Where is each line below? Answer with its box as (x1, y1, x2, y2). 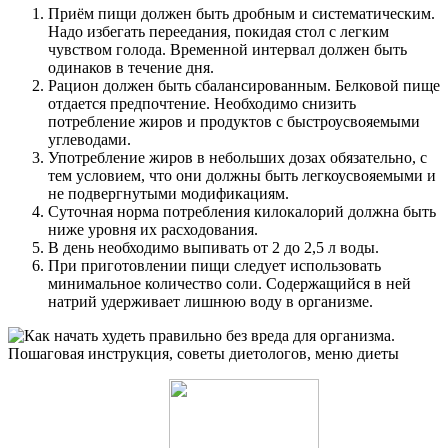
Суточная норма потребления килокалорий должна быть (48, 203, 436, 221)
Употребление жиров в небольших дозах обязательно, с (48, 149, 427, 167)
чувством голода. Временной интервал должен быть (48, 41, 407, 59)
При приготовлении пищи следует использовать (48, 257, 381, 275)
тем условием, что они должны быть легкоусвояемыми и (48, 167, 436, 185)
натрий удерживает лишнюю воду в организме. (48, 293, 373, 311)
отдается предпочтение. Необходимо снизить (48, 95, 356, 113)
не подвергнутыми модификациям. (48, 185, 289, 203)
